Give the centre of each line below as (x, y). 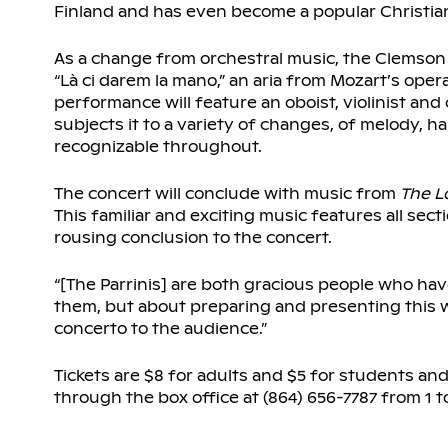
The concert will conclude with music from (226, 194)
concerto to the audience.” (160, 329)
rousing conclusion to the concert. (192, 238)
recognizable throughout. (157, 147)
